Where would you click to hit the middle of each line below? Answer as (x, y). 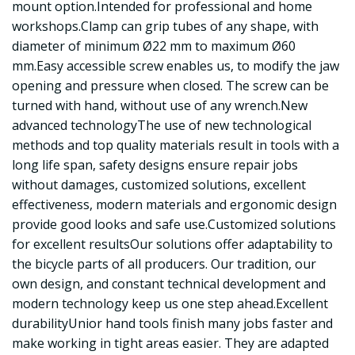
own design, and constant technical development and (169, 284)
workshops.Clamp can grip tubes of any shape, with (165, 26)
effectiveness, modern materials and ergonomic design (174, 204)
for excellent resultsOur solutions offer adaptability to (172, 244)
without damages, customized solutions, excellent (159, 185)
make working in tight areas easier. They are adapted (170, 343)
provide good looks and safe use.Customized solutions (174, 224)
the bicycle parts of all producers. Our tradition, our (164, 264)
